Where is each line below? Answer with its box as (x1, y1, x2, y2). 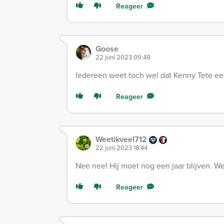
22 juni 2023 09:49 (95, 52, 150, 61)
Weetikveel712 (95, 133, 149, 145)
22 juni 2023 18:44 (95, 142, 147, 152)
